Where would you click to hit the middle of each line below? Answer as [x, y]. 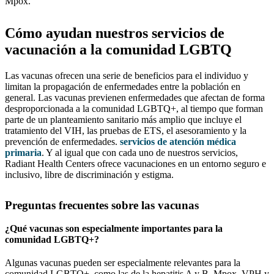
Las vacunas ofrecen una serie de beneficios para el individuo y [127, 75]
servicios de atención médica [178, 141]
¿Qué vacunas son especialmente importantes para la [114, 229]
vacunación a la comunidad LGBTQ [118, 49]
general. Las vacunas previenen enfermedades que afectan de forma [135, 97]
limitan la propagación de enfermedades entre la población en [123, 86]
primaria [23, 152]
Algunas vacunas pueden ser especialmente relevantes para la [123, 263]
